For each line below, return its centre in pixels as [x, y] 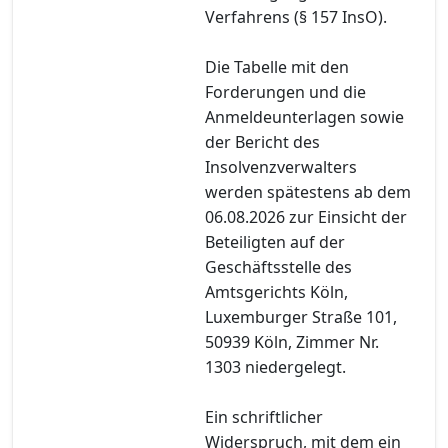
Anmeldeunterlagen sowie [304, 116]
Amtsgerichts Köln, [276, 291]
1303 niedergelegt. [275, 366]
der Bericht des [262, 141]
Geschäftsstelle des [278, 266]
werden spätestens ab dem [308, 191]
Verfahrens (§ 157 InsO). [296, 16]
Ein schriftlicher [264, 416]
